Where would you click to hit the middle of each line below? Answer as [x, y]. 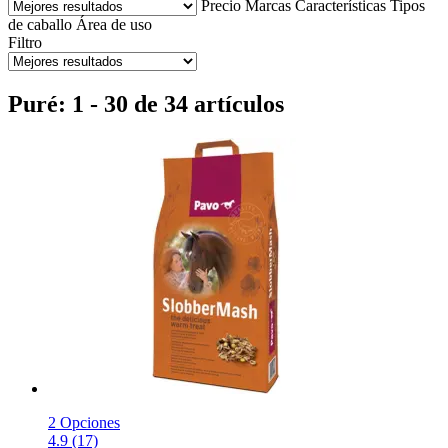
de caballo [40, 24]
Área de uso [114, 24]
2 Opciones [84, 422]
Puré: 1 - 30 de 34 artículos [146, 103]
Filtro [25, 42]
